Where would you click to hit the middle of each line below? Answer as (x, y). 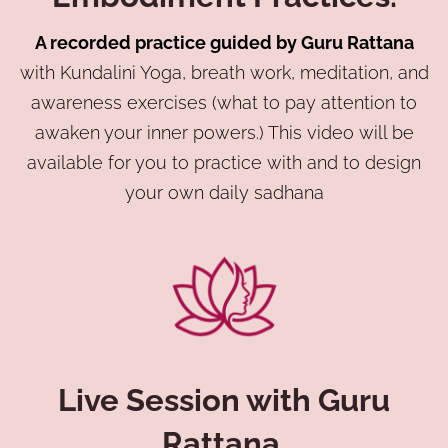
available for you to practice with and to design (224, 162)
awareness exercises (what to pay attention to (224, 102)
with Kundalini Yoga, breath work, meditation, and (224, 72)
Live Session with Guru (224, 399)
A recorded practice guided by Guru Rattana (224, 42)
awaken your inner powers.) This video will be (224, 132)
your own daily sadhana (224, 192)
